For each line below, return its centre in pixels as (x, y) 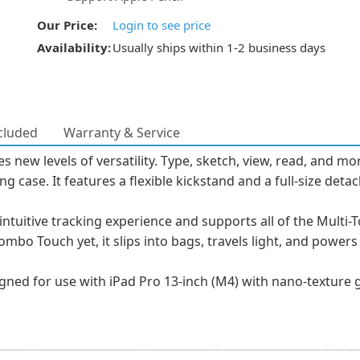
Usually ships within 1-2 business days (219, 47)
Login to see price (162, 25)
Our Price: (67, 25)
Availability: (74, 47)
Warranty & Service (122, 133)
